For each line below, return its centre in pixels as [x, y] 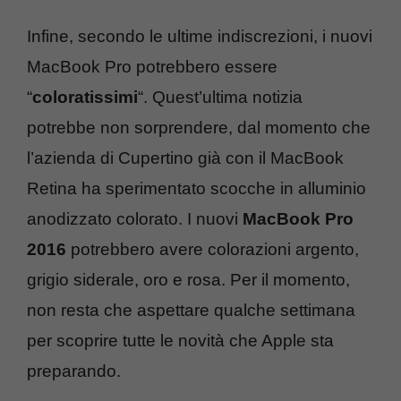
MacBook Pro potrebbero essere [152, 66]
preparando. [74, 371]
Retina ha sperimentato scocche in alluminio [196, 188]
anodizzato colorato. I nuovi [132, 218]
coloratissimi [85, 97]
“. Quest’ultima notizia [220, 97]
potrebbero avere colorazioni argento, [213, 249]
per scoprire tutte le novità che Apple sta [180, 340]
